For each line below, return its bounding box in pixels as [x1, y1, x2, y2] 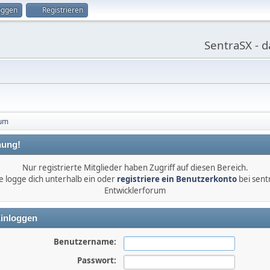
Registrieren [42, 5, 83, 15]
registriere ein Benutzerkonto [116, 174, 237, 184]
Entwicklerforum [104, 185, 166, 196]
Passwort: [77, 255, 116, 266]
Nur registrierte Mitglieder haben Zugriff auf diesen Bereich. [22, 162, 248, 173]
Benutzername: [53, 236, 116, 247]
